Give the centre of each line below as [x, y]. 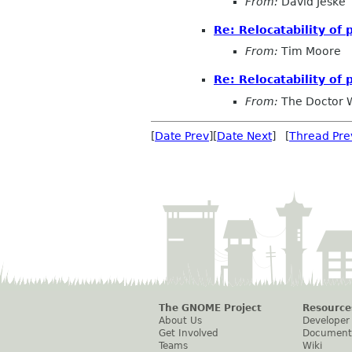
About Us [180, 320]
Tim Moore [310, 51]
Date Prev [182, 136]
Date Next [244, 136]
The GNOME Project [210, 308]
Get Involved [189, 333]
